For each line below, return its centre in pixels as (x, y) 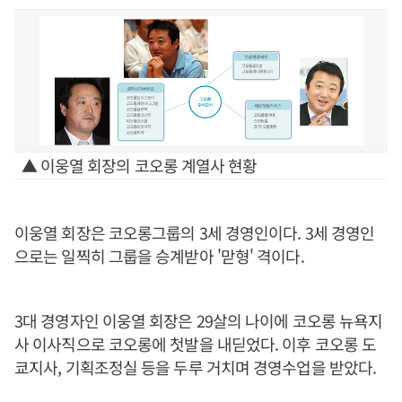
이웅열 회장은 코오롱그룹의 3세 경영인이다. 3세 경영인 (195, 232)
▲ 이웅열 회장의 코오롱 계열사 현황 (139, 165)
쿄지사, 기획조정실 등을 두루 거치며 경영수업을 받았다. (196, 367)
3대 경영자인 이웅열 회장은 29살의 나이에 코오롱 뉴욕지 (199, 320)
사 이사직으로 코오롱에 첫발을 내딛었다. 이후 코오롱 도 (196, 344)
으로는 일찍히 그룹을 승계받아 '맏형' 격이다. (159, 256)
